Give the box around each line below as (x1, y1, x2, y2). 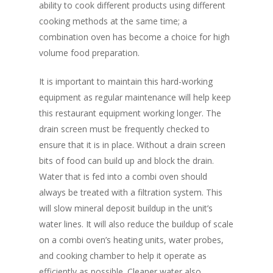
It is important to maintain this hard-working (39, 76, 213, 88)
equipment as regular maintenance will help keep (39, 91, 231, 104)
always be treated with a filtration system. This (39, 186, 222, 199)
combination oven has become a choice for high (39, 31, 230, 43)
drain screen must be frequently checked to (39, 123, 210, 135)
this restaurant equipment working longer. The (39, 107, 221, 119)
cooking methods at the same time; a (39, 15, 187, 27)
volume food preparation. (39, 47, 140, 59)
